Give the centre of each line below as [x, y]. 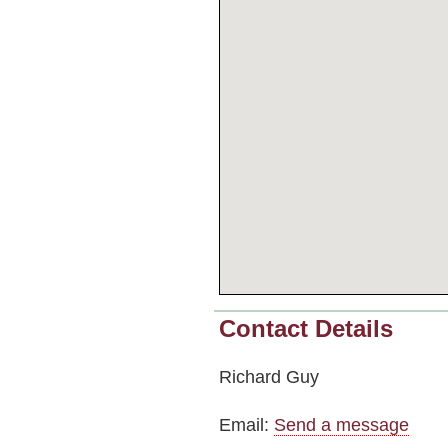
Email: [246, 424]
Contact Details [306, 328]
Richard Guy [269, 376]
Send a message [341, 424]
